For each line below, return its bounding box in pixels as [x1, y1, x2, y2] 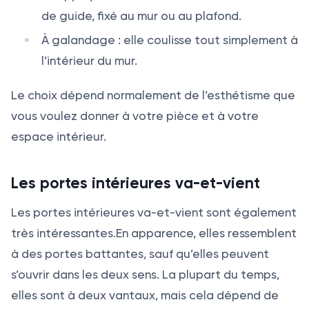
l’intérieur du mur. [41, 53, 137, 68]
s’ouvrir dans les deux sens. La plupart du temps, [11, 267, 279, 281]
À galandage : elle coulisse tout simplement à [41, 32, 298, 47]
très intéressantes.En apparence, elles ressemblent [11, 226, 297, 240]
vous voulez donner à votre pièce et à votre [11, 108, 259, 123]
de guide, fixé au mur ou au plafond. [41, 8, 241, 23]
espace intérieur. [11, 129, 106, 143]
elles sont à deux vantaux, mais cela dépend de [11, 288, 279, 302]
